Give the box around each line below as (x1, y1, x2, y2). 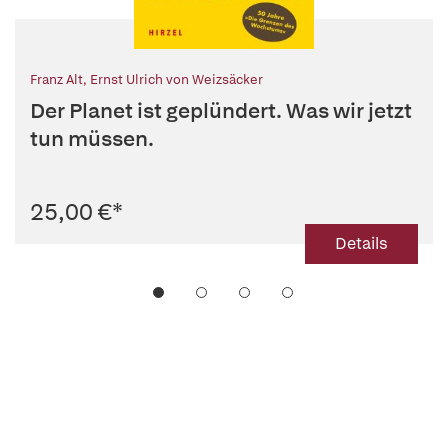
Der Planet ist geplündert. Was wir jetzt (30, 97, 412, 125)
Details (335, 233, 388, 255)
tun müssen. (30, 125, 154, 153)
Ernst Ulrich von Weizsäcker (90, 71, 263, 89)
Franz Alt (30, 71, 83, 89)
